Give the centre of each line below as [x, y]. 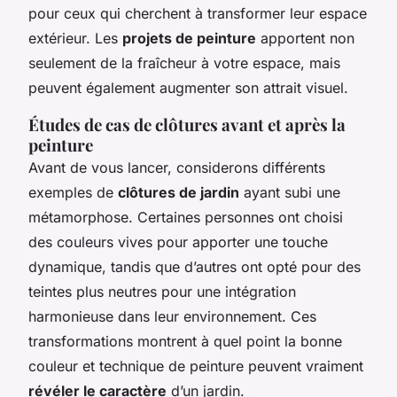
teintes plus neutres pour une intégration [162, 291]
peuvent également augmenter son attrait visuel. [188, 87]
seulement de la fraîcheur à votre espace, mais [184, 62]
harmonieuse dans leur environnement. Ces [172, 316]
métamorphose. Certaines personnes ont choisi [186, 217]
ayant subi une [290, 192]
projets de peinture [189, 38]
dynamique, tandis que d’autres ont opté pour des [195, 266]
